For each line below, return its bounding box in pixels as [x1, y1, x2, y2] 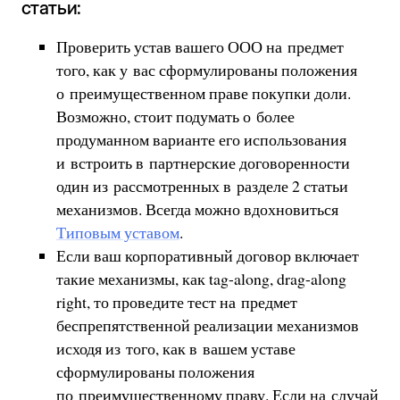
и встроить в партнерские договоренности [55, 151, 350, 173]
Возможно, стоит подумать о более [55, 104, 295, 127]
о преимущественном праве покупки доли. [55, 81, 351, 104]
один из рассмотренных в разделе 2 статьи [55, 174, 348, 196]
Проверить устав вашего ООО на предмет [55, 35, 344, 57]
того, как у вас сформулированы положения [55, 58, 357, 80]
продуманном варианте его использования [55, 128, 346, 150]
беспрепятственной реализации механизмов [55, 313, 359, 336]
